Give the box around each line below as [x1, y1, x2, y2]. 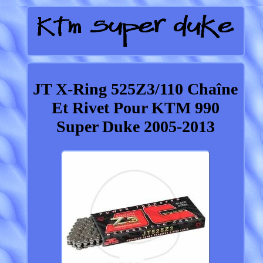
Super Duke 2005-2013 [56, 117, 215, 136]
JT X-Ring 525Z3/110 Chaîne [33, 80, 238, 99]
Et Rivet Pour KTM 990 [51, 99, 220, 117]
